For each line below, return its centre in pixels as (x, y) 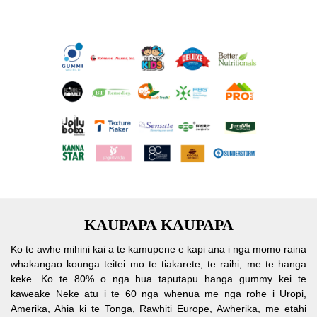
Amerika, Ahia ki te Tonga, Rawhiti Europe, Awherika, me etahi (158, 308)
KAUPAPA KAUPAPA (158, 224)
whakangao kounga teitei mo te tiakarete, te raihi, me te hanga (158, 264)
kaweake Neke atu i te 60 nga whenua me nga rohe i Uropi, (158, 293)
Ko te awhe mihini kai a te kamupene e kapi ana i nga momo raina (158, 249)
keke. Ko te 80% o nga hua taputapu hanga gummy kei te (158, 278)
